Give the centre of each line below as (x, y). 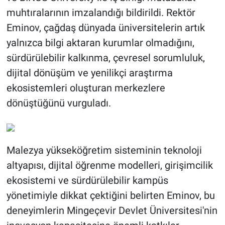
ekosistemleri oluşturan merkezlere (86, 88)
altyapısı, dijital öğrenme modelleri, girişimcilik (109, 165)
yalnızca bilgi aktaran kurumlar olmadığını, (100, 43)
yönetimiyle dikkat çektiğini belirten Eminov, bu (110, 196)
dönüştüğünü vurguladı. (59, 103)
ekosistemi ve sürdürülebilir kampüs (87, 181)
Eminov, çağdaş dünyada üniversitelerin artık (105, 28)
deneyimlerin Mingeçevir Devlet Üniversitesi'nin (112, 211)
